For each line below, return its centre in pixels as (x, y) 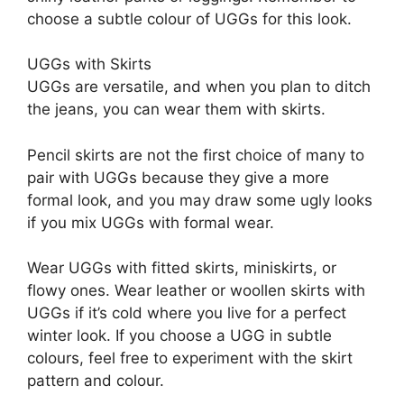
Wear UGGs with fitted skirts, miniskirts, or (182, 268)
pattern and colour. (96, 381)
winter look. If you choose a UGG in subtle (179, 335)
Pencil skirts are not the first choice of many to (196, 155)
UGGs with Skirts (89, 64)
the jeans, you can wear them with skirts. (176, 109)
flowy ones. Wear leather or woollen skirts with (196, 290)
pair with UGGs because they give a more (178, 177)
